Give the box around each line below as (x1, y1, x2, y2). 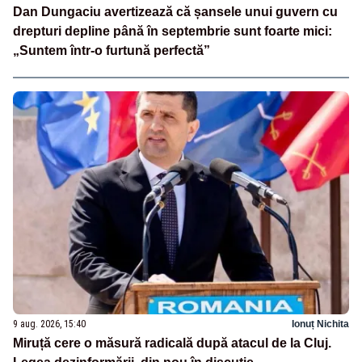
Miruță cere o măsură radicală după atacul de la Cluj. (13, 336, 331, 351)
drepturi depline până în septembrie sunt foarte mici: (13, 23, 332, 38)
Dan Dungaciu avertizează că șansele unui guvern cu (13, 4, 338, 19)
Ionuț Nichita (292, 318, 349, 330)
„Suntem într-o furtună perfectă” (13, 43, 210, 57)
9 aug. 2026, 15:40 (13, 318, 86, 330)
